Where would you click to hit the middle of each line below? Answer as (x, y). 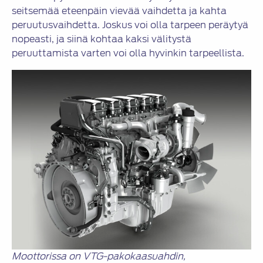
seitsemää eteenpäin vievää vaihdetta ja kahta (119, 11)
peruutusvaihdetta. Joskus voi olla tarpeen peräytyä (130, 25)
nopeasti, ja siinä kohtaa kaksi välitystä (102, 39)
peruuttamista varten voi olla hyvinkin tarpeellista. (128, 53)
